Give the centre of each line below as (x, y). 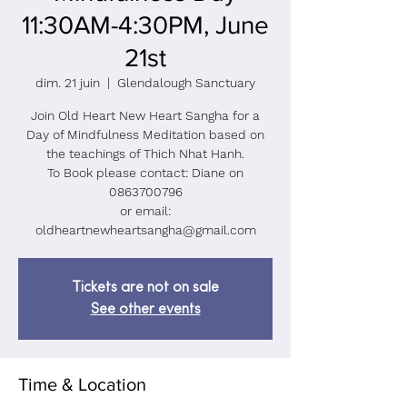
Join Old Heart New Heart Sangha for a (145, 115)
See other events (145, 310)
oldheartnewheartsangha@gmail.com (145, 230)
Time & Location (82, 384)
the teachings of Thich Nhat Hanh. (145, 154)
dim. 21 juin (68, 83)
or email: (145, 211)
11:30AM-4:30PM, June (145, 25)
